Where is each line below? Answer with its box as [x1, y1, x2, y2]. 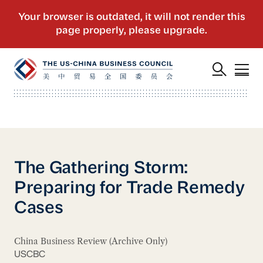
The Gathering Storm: [14, 160, 188, 177]
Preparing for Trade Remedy [14, 180, 245, 197]
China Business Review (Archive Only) [14, 236, 167, 247]
